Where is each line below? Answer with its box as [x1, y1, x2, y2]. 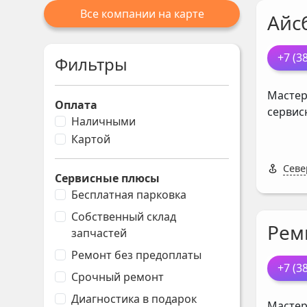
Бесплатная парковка [71, 187, 186, 202]
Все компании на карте [79, 6, 204, 21]
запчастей [71, 225, 127, 241]
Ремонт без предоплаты [71, 247, 201, 262]
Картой [71, 132, 110, 147]
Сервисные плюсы [55, 171, 160, 186]
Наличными [71, 114, 136, 129]
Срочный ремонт [71, 269, 164, 284]
